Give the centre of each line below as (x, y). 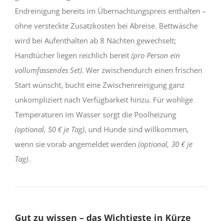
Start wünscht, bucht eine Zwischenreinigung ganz (100, 85)
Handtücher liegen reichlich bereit (73, 55)
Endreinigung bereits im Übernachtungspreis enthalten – (110, 11)
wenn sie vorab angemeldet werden (76, 144)
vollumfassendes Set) (48, 70)
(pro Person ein (156, 55)
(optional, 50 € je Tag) (50, 129)
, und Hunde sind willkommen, (137, 129)
